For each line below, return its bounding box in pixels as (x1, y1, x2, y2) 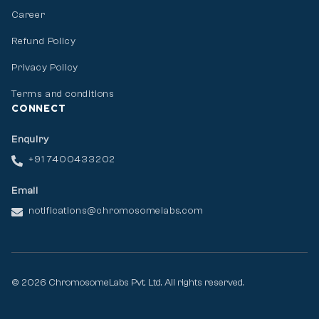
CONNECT (11, 101, 66, 114)
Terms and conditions (11, 88, 115, 100)
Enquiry (11, 133, 49, 145)
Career (11, 9, 46, 21)
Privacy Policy (11, 61, 79, 73)
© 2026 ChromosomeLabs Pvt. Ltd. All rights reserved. (11, 276, 244, 288)
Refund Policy (11, 35, 76, 47)
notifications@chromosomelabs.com (28, 204, 204, 216)
